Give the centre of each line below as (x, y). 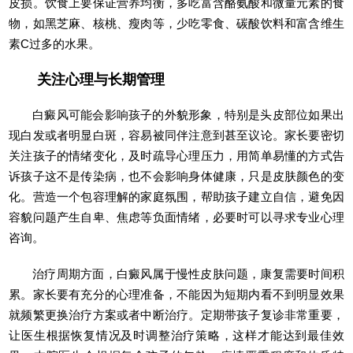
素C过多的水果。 (55, 43)
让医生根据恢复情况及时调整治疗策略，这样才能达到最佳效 (176, 335)
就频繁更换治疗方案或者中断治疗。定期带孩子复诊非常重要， (176, 314)
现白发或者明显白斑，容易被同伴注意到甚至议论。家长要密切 (176, 135)
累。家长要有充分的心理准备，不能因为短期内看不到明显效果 (176, 294)
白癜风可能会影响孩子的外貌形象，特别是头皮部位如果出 (188, 114)
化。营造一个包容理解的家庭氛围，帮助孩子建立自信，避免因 (176, 196)
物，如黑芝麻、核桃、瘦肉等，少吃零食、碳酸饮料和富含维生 (176, 23)
